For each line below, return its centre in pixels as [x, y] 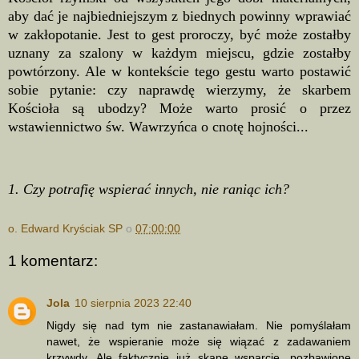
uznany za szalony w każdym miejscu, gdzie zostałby [179, 53]
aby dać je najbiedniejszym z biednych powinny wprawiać [179, 16]
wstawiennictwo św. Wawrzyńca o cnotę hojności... [158, 127]
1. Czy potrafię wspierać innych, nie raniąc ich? [149, 189]
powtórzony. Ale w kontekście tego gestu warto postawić [179, 72]
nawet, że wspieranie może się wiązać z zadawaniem [199, 341]
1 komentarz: [53, 261]
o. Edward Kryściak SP [65, 228]
